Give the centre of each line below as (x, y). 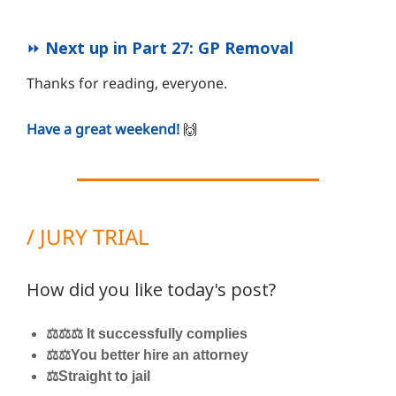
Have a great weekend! (103, 129)
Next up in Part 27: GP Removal (169, 48)
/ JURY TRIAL (88, 237)
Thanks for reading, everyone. (127, 84)
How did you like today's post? (151, 290)
